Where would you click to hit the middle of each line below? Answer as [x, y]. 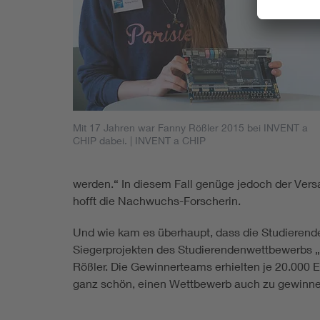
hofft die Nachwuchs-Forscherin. [157, 200]
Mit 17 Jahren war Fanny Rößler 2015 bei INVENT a [190, 127]
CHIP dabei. [100, 140]
